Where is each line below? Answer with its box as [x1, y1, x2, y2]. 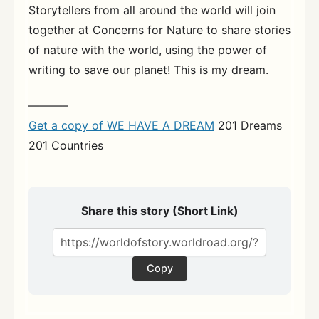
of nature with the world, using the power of [28, 43, 267, 58]
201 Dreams [214, 117, 282, 132]
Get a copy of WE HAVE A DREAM [28, 117, 214, 132]
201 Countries [28, 137, 103, 152]
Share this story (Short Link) [80, 203, 239, 218]
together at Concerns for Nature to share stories [28, 23, 291, 38]
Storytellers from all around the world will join [28, 3, 276, 18]
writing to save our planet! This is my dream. [28, 63, 268, 78]
